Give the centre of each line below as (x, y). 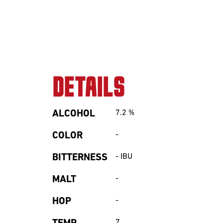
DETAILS (88, 89)
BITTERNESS (80, 158)
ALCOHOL (74, 114)
